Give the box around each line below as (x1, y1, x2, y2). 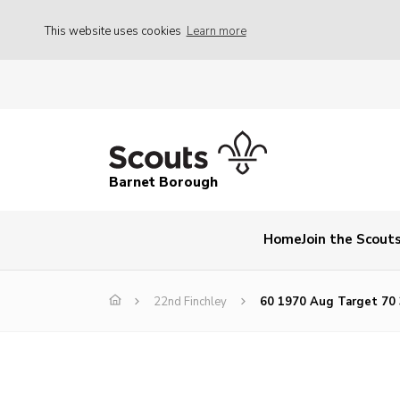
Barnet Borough (109, 173, 218, 192)
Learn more (186, 22, 246, 39)
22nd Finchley (154, 294, 227, 311)
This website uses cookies (45, 22, 184, 39)
